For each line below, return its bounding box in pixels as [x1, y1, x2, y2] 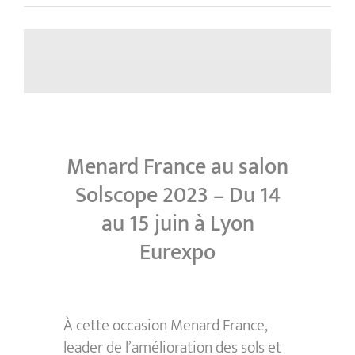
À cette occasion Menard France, [63, 312, 268, 340]
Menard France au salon [67, 148, 288, 186]
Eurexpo [139, 234, 216, 272]
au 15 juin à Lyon [101, 205, 254, 243]
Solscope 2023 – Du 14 [74, 177, 281, 215]
